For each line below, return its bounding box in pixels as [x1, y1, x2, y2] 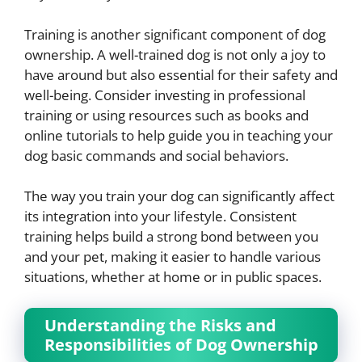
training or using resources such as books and [24, 105, 309, 124]
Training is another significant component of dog [24, 24, 326, 44]
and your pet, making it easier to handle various [24, 247, 321, 267]
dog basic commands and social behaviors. [24, 145, 288, 165]
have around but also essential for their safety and [24, 65, 338, 84]
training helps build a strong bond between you [24, 227, 318, 246]
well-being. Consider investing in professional [24, 85, 305, 104]
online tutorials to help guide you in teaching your [24, 125, 333, 145]
